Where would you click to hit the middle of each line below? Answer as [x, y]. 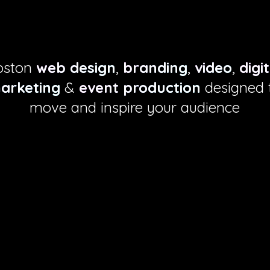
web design [76, 67]
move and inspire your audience [134, 107]
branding [155, 67]
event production [140, 87]
